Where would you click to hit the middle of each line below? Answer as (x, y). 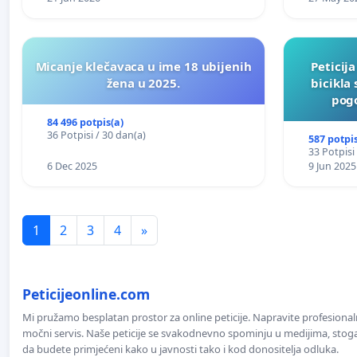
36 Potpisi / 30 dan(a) (96, 135)
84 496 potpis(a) (85, 122)
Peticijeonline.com (86, 294)
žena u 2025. (143, 82)
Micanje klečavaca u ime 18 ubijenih (143, 66)
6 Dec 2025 (72, 166)
